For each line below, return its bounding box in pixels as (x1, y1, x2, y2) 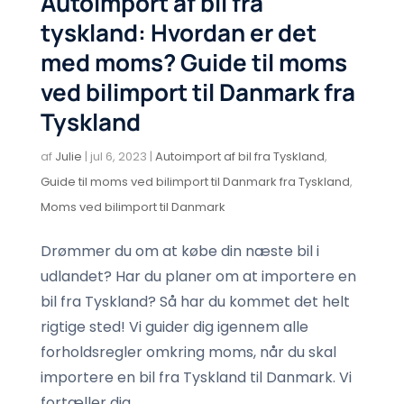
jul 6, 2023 (89, 147, 147, 165)
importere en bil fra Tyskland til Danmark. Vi (40, 366, 352, 388)
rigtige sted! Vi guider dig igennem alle (40, 316, 308, 337)
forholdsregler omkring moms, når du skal (40, 341, 336, 363)
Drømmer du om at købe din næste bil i (40, 240, 319, 262)
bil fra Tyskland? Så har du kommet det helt (40, 290, 350, 312)
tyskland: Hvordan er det (40, 15, 317, 49)
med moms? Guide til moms (40, 45, 347, 78)
